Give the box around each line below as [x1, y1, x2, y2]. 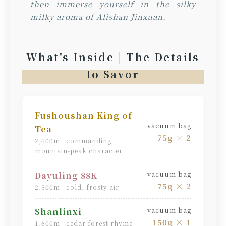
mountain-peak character [35, 146, 123, 155]
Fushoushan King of [35, 109, 132, 121]
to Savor [86, 66, 140, 81]
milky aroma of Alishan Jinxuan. [30, 11, 166, 22]
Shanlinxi [35, 205, 82, 217]
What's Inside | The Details [26, 49, 200, 64]
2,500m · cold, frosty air [35, 182, 119, 191]
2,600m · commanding [35, 136, 111, 145]
